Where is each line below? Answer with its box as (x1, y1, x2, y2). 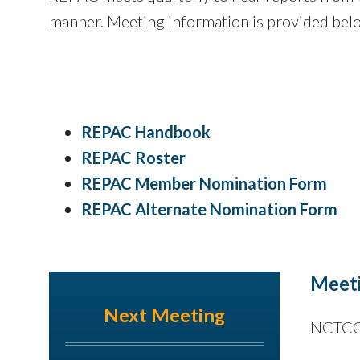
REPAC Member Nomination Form (81, 173, 327, 193)
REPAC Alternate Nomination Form (81, 198, 337, 219)
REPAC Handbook (81, 121, 211, 141)
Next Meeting (103, 303, 225, 326)
